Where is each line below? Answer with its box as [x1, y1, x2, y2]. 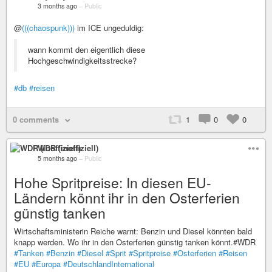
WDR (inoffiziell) [38, 142, 98, 154]
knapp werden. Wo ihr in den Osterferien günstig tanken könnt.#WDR [14, 236, 256, 248]
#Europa [32, 258, 61, 270]
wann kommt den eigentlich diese [28, 44, 145, 55]
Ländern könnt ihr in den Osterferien [14, 188, 240, 208]
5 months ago [38, 154, 77, 163]
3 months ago [38, 1, 77, 10]
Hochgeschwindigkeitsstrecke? [28, 55, 137, 66]
